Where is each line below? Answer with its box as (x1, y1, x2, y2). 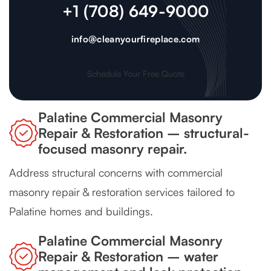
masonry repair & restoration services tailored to (9, 185, 235, 199)
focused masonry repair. (38, 140, 187, 157)
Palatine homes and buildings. (9, 204, 153, 218)
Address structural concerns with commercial (9, 166, 223, 180)
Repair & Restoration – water (38, 248, 218, 265)
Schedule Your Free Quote (87, 68, 184, 79)
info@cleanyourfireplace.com (71, 33, 200, 45)
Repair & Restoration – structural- (38, 125, 249, 142)
